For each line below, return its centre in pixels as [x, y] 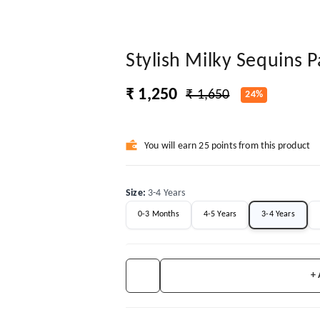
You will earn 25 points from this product [227, 146]
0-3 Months [159, 215]
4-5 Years [220, 215]
